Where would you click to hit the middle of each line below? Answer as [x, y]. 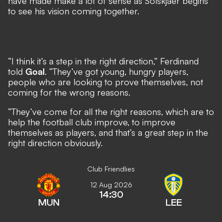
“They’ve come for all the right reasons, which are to [111, 111]
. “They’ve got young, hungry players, [116, 71]
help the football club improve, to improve [92, 122]
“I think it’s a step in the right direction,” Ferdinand [103, 61]
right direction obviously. [55, 143]
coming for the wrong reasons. [69, 92]
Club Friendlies [111, 169]
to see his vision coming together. [74, 11]
